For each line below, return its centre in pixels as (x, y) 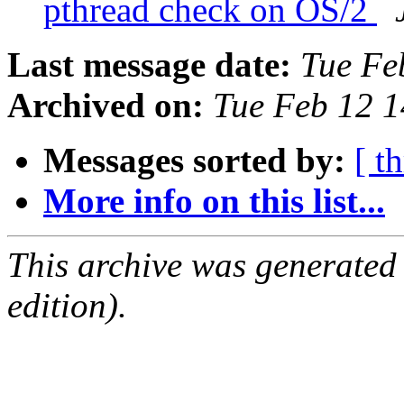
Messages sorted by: (194, 161)
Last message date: (149, 65)
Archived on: (106, 106)
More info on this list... (214, 201)
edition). (67, 306)
